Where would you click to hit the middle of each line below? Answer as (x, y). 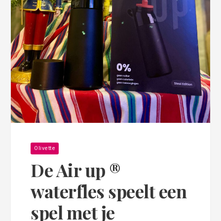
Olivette (45, 148)
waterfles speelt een (109, 191)
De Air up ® (76, 170)
